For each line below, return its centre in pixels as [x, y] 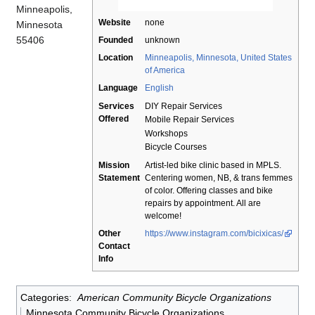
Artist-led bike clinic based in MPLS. [213, 166]
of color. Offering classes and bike [209, 191]
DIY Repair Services [184, 107]
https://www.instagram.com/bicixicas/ [214, 234]
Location [116, 58]
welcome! [163, 216]
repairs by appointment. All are [203, 204]
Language [118, 88]
